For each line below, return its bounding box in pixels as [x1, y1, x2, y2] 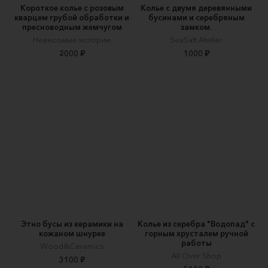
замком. [181, 22, 212, 32]
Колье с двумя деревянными [141, 2, 252, 13]
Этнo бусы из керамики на [20, 218, 123, 229]
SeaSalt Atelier [170, 34, 223, 44]
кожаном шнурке [38, 228, 105, 238]
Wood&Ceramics [39, 240, 104, 251]
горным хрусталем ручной [144, 228, 248, 238]
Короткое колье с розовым [20, 2, 124, 13]
